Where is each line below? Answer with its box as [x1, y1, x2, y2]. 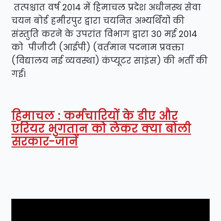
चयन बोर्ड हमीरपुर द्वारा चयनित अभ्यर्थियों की [11, 14, 185, 27]
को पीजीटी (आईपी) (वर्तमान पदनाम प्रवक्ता [11, 41, 184, 53]
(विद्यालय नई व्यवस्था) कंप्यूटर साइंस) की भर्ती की [11, 54, 208, 67]
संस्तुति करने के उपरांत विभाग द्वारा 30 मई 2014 [11, 28, 198, 40]
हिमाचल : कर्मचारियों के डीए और [11, 108, 178, 124]
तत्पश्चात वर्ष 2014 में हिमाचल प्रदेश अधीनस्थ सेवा [11, 1, 201, 13]
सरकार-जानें [11, 134, 78, 149]
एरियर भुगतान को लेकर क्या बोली [11, 121, 191, 137]
